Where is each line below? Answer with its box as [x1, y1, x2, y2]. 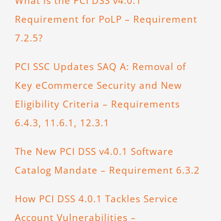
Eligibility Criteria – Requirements [14, 97, 180, 111]
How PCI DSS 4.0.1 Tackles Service [14, 192, 178, 206]
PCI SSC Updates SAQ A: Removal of [14, 60, 186, 74]
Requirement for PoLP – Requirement [14, 12, 197, 26]
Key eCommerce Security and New [14, 78, 182, 92]
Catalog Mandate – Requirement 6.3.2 [14, 163, 200, 177]
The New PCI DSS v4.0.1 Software [14, 145, 174, 158]
